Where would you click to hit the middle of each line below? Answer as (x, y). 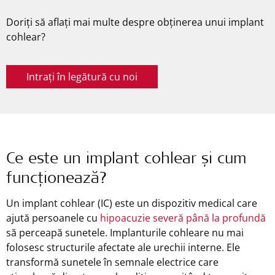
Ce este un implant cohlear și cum (126, 160)
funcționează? (57, 180)
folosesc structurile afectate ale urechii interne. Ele (123, 247)
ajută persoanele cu (53, 218)
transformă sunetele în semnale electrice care (112, 262)
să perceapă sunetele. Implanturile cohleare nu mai (125, 233)
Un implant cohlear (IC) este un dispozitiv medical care (132, 203)
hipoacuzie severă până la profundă (183, 218)
